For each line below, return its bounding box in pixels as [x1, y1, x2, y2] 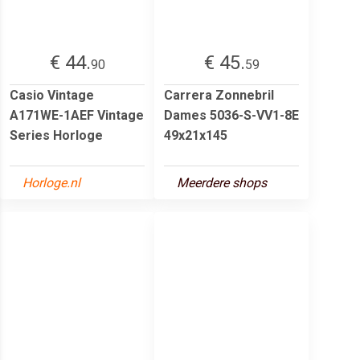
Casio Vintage [10, 87, 94, 103]
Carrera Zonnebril [164, 87, 274, 103]
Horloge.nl [22, 174, 80, 190]
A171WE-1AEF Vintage [10, 107, 144, 123]
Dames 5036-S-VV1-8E [164, 107, 299, 123]
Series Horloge [10, 127, 103, 143]
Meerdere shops [177, 174, 267, 190]
